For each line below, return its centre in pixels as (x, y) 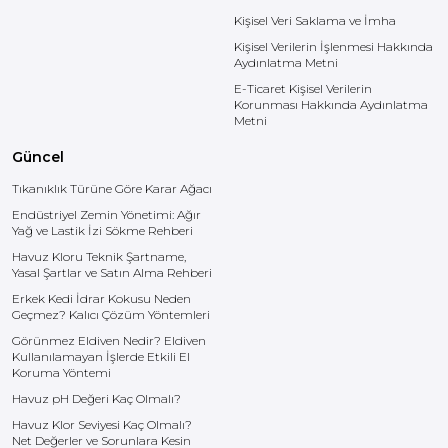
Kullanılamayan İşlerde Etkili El (101, 356)
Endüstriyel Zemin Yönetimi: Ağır (106, 214)
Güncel (38, 157)
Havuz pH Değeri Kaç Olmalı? (96, 398)
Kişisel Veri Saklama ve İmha (315, 20)
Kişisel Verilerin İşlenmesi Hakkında (333, 46)
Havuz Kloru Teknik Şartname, (99, 256)
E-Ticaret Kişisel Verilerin (303, 88)
